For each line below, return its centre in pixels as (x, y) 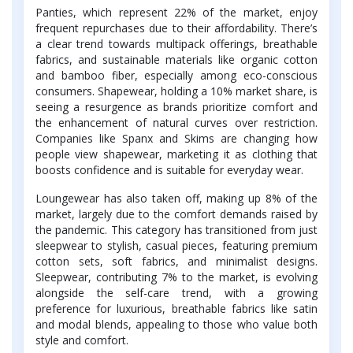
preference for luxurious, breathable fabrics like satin (176, 309)
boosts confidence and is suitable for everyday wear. (169, 170)
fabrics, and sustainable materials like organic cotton (176, 60)
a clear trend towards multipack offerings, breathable (176, 44)
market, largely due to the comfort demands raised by (176, 214)
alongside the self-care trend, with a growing (176, 293)
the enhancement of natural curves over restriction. (176, 123)
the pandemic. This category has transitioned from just (176, 230)
